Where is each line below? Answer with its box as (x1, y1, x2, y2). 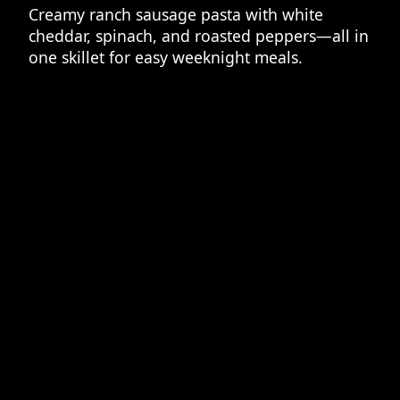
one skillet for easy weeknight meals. (29, 46, 303, 68)
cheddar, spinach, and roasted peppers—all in (29, 24, 369, 46)
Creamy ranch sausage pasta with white (29, 3, 323, 25)
